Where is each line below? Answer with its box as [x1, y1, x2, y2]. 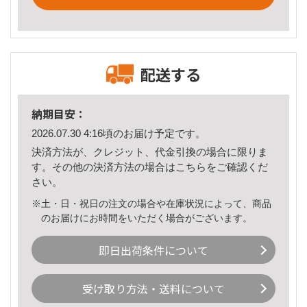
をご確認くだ [206, 160, 268, 173]
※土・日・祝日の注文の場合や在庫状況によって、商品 [32, 197, 271, 209]
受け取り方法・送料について [82, 280, 225, 297]
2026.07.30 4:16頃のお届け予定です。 [32, 127, 206, 140]
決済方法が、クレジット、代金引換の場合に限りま [32, 145, 268, 158]
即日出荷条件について [99, 241, 208, 258]
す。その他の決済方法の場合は [32, 160, 175, 173]
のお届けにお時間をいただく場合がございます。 [41, 212, 253, 223]
